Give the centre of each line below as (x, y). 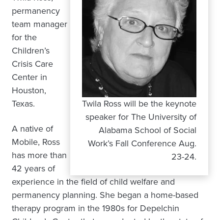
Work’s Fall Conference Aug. (142, 143)
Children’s (31, 51)
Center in (29, 77)
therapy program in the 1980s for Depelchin (96, 208)
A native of (32, 129)
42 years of (33, 168)
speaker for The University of (141, 117)
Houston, (29, 90)
